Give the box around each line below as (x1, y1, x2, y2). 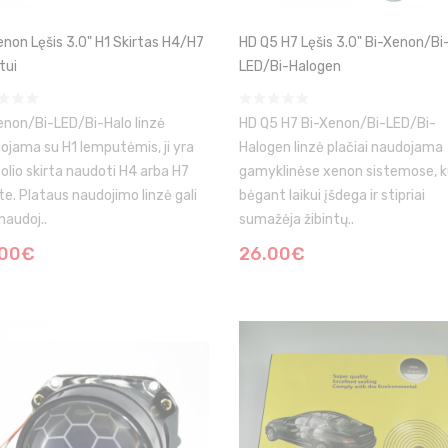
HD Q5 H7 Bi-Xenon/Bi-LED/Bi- (239, 115, 436, 132)
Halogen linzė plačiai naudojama (239, 139, 443, 156)
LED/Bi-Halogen (239, 58, 341, 75)
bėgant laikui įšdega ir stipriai (239, 187, 425, 204)
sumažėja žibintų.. (239, 211, 354, 228)
